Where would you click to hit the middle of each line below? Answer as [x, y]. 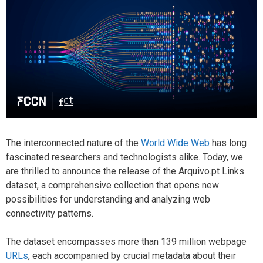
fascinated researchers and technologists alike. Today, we [124, 157]
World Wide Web [175, 143]
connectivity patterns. [50, 213]
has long [228, 143]
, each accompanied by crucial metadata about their [132, 255]
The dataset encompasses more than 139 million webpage [126, 241]
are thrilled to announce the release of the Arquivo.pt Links [125, 171]
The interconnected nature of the [73, 143]
